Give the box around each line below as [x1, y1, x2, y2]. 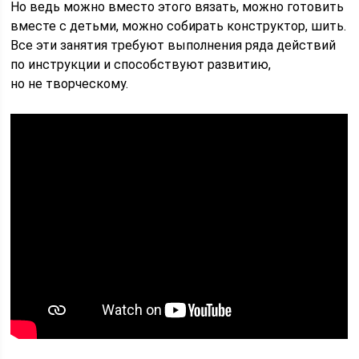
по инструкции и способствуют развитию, [10, 56, 272, 72]
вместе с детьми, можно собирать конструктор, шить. [10, 18, 347, 34]
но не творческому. [10, 75, 129, 91]
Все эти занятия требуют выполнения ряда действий [10, 37, 337, 53]
